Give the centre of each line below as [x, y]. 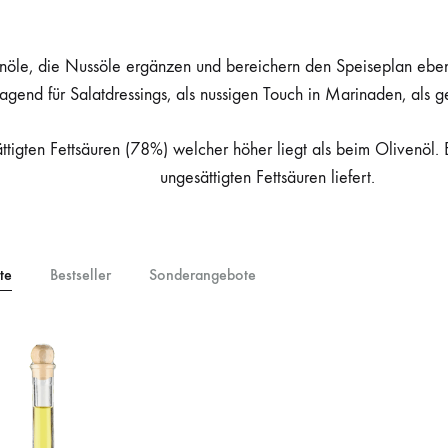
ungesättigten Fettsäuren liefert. [267, 177]
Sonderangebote [202, 274]
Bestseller [80, 274]
